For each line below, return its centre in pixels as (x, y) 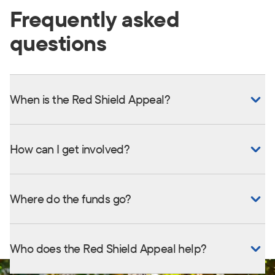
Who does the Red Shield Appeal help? (108, 248)
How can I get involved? (70, 149)
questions (58, 42)
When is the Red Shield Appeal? (90, 99)
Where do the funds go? (71, 198)
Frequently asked (95, 18)
